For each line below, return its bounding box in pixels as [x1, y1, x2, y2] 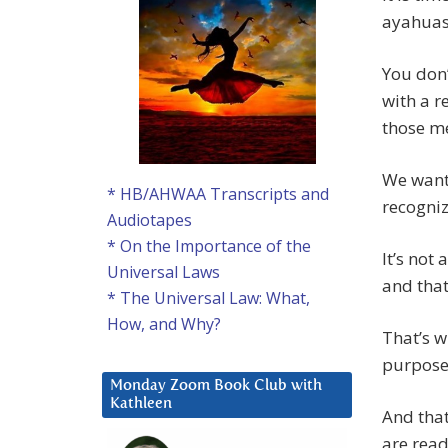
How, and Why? [107, 313, 221, 336]
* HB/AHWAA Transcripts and [107, 183, 329, 206]
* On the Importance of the [107, 235, 311, 258]
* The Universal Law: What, [107, 287, 310, 310]
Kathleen [110, 396, 172, 412]
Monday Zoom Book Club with [110, 378, 322, 394]
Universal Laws [107, 261, 220, 284]
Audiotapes [107, 209, 192, 232]
